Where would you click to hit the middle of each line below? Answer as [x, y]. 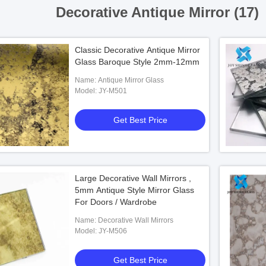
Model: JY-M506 [113, 231]
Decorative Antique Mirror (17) [159, 12]
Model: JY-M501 [113, 91]
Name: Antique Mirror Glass [131, 80]
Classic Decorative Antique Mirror [137, 50]
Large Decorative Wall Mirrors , [133, 178]
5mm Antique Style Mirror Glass [134, 190]
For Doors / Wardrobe [116, 202]
